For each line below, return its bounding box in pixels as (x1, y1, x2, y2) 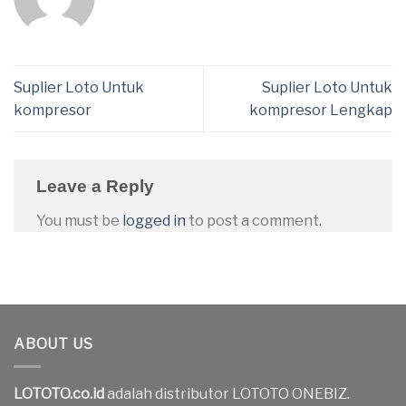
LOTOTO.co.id (14, 385, 104, 403)
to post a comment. (186, 211, 322, 229)
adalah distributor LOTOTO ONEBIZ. (104, 385, 350, 403)
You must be (36, 211, 122, 229)
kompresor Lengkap (249, 101, 392, 119)
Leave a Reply (36, 177, 159, 197)
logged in (122, 211, 186, 229)
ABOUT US (14, 335, 93, 353)
